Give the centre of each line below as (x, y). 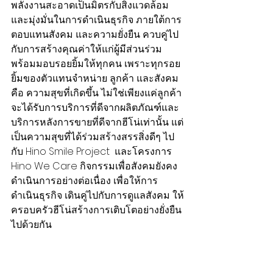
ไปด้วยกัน (33, 225)
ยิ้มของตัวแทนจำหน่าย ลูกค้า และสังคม (96, 79)
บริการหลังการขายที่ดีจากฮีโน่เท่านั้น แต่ (97, 122)
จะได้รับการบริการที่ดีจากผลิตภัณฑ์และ (95, 108)
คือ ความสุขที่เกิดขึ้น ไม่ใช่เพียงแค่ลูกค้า (96, 93)
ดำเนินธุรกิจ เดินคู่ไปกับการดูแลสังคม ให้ (97, 196)
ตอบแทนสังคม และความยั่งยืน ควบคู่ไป (95, 35)
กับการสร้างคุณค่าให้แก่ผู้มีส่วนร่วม (88, 49)
